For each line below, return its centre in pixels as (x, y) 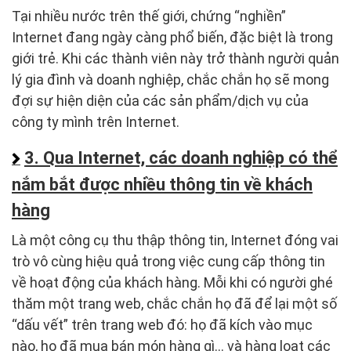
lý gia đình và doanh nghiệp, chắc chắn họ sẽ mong (170, 80)
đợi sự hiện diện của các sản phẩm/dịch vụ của (160, 101)
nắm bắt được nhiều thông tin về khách (162, 185)
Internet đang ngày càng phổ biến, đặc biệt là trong (172, 38)
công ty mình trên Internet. (96, 122)
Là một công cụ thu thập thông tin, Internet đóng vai (175, 241)
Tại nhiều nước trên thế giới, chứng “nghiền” (149, 16)
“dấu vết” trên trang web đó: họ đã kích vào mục (162, 325)
